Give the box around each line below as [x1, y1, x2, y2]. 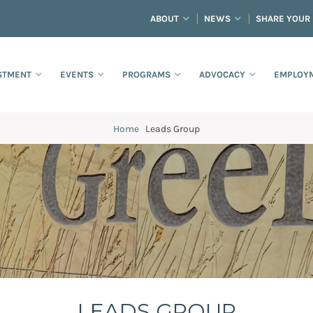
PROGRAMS [122, 69, 170, 80]
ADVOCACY [199, 69, 245, 80]
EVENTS [60, 69, 94, 80]
